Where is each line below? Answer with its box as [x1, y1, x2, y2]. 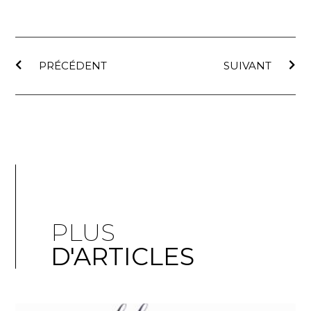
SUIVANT [223, 59, 271, 73]
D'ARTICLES [51, 242, 195, 272]
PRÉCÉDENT [39, 59, 108, 73]
